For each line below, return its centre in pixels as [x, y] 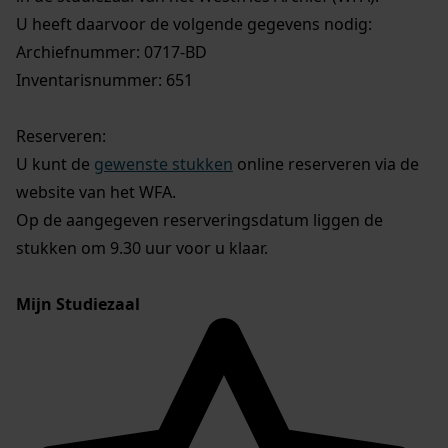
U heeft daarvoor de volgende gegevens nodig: [194, 23]
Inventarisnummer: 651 [104, 79]
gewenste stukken [163, 163]
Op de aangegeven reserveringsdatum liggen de [199, 219]
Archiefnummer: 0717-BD [111, 51]
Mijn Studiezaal [78, 303]
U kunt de [55, 163]
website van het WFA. [96, 191]
